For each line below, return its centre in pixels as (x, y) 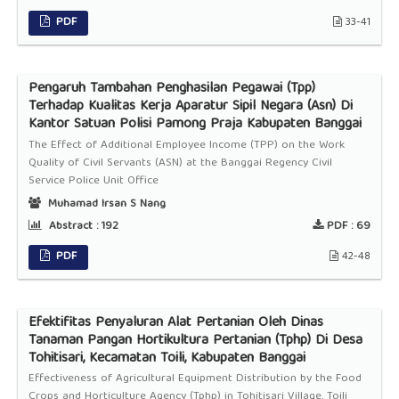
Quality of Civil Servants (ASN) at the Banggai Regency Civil (180, 163)
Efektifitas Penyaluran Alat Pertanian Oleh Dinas (175, 324)
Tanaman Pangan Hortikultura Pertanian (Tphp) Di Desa (195, 342)
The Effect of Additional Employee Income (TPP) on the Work (186, 145)
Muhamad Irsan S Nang (105, 205)
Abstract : (73, 227)
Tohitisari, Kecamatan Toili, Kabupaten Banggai (167, 359)
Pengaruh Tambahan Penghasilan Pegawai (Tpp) (171, 90)
